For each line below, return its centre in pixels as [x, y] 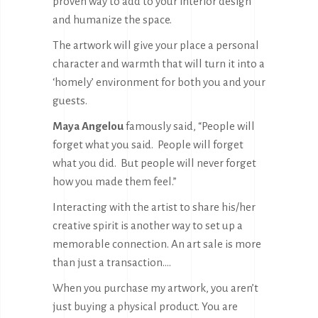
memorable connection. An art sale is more [157, 243]
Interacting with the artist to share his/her [154, 207]
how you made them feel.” [115, 181]
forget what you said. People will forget [148, 144]
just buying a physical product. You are [145, 306]
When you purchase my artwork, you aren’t [155, 287]
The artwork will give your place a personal [156, 45]
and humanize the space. [112, 19]
